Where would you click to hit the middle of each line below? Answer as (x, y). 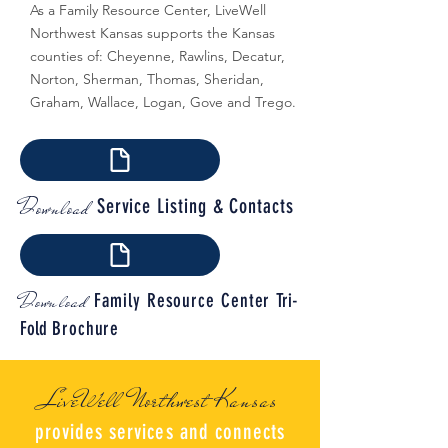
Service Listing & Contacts (195, 206)
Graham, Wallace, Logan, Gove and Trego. (165, 102)
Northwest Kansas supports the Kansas (152, 33)
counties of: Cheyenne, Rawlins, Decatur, (157, 56)
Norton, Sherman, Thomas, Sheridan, (147, 79)
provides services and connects (160, 431)
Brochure (86, 328)
